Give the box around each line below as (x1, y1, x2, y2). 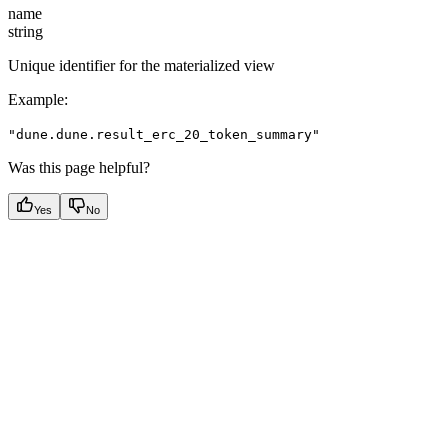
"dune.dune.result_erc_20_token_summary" (8, 126, 320, 142)
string (8, 22, 43, 40)
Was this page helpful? (8, 158, 150, 176)
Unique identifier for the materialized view (8, 56, 275, 74)
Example (8, 90, 64, 108)
